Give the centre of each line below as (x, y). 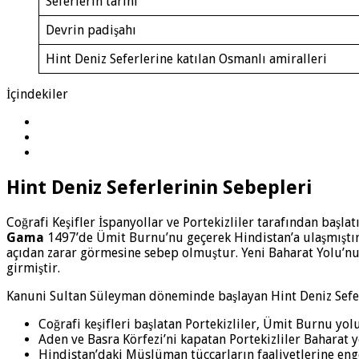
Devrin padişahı (91, 30)
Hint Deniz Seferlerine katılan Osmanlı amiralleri (186, 59)
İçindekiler (37, 95)
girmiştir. (33, 268)
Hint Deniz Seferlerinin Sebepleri (159, 188)
